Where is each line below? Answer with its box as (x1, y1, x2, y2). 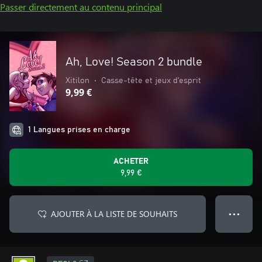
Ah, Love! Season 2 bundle (65, 56, 202, 68)
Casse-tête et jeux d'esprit (101, 77, 201, 85)
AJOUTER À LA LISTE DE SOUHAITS (51, 208, 177, 219)
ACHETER (113, 157, 149, 166)
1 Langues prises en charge (28, 126, 130, 134)
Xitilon (65, 77, 89, 85)
